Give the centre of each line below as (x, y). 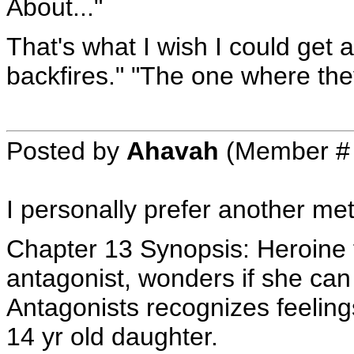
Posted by (66, 151)
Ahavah (173, 151)
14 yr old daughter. (112, 337)
